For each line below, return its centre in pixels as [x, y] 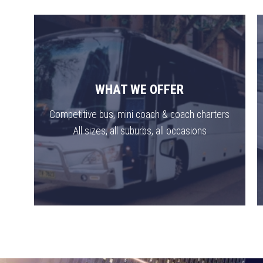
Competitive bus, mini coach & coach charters [140, 114]
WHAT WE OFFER [140, 89]
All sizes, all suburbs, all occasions [139, 131]
